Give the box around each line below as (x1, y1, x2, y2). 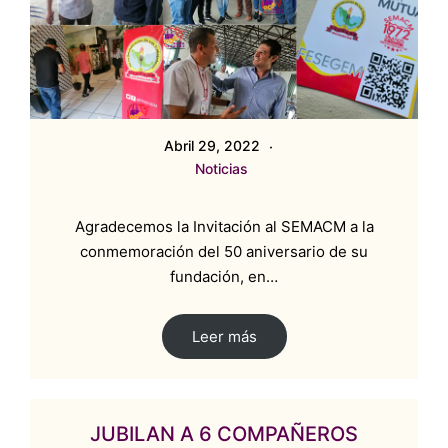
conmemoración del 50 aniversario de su (80, 241, 368, 261)
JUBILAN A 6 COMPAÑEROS (90, 421, 358, 446)
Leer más (191, 326, 257, 346)
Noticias (194, 159, 248, 177)
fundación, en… (170, 266, 278, 286)
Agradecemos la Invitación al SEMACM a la (74, 216, 374, 236)
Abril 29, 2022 (164, 136, 264, 154)
